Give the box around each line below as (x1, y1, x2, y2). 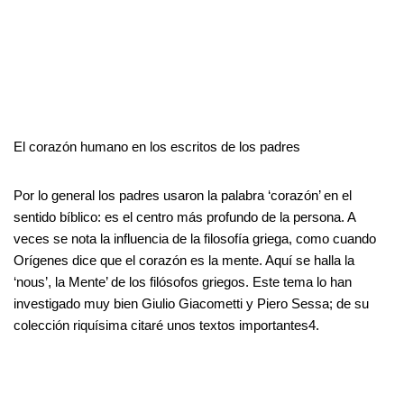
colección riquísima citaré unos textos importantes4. (14, 317, 319, 333)
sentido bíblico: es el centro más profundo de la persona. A (14, 208, 355, 225)
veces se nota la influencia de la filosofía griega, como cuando (14, 230, 376, 246)
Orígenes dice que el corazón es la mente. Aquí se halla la (14, 252, 354, 268)
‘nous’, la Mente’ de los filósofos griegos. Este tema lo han (14, 273, 352, 289)
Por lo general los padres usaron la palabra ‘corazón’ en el (14, 187, 352, 203)
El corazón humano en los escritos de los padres (14, 138, 300, 154)
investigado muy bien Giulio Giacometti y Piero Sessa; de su (14, 295, 369, 311)
